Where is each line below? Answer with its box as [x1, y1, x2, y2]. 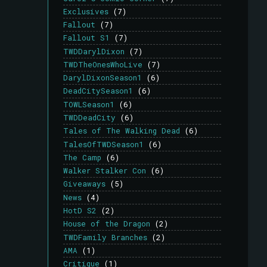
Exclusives [63, 6, 108, 16]
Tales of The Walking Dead [63, 126, 180, 136]
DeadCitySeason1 [63, 86, 133, 96]
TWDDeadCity [63, 113, 116, 123]
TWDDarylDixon [63, 46, 125, 56]
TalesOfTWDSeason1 [63, 139, 144, 149]
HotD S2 [63, 206, 97, 215]
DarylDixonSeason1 [63, 73, 142, 83]
